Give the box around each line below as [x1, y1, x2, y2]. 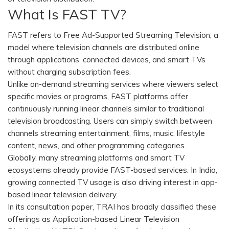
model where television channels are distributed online [8, 42, 199, 53]
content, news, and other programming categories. [8, 141, 186, 151]
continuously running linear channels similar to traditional [8, 104, 204, 114]
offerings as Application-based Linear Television [8, 214, 179, 224]
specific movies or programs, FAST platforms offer [8, 91, 188, 102]
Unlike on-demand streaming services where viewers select [8, 79, 218, 89]
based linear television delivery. [8, 190, 118, 200]
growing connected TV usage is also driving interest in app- [8, 177, 218, 188]
